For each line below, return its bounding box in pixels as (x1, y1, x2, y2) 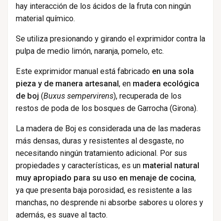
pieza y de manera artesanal (15, 79, 119, 89)
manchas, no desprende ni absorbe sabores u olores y (15, 198, 203, 208)
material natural (142, 161, 199, 171)
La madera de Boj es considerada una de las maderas (15, 124, 201, 134)
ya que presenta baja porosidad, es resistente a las (15, 185, 192, 195)
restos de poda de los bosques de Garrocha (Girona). (15, 104, 198, 113)
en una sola (151, 67, 194, 76)
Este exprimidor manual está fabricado (15, 67, 152, 76)
